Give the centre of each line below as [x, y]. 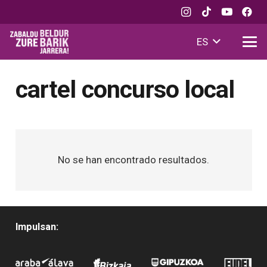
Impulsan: [37, 227]
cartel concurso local [125, 89]
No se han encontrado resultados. [133, 160]
